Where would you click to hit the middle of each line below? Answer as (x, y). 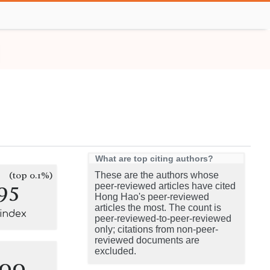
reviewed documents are (147, 240)
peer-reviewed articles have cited (165, 186)
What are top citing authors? (154, 159)
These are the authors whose (157, 175)
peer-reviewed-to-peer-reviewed (163, 218)
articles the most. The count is (158, 208)
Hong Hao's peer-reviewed (152, 197)
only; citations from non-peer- (156, 229)
